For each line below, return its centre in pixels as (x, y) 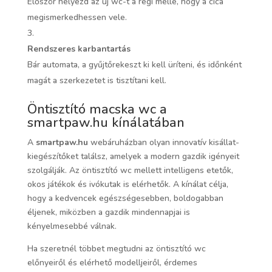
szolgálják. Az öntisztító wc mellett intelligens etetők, (130, 171)
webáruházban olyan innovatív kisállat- (163, 143)
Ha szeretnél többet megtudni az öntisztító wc (116, 249)
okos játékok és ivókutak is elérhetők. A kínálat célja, (127, 185)
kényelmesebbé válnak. (72, 226)
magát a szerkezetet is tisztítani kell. (97, 81)
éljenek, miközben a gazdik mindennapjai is (108, 212)
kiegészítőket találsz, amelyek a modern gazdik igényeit (133, 157)
